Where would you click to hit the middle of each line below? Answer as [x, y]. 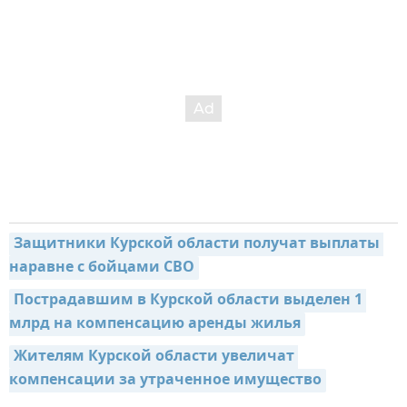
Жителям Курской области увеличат [154, 357]
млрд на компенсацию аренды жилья [155, 325]
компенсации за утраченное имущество [165, 381]
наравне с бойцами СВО [102, 268]
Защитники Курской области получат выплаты [197, 245]
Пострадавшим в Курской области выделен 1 [188, 301]
